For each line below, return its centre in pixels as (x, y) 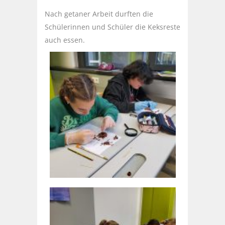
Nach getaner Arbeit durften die (99, 14)
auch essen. (65, 40)
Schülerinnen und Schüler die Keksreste (113, 27)
